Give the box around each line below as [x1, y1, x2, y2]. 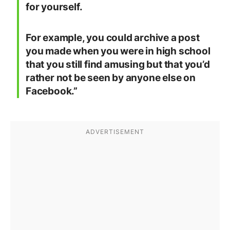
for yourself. [26, 1, 83, 13]
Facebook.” [26, 85, 78, 98]
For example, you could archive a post [26, 32, 200, 44]
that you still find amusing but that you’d [26, 59, 210, 71]
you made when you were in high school [26, 45, 210, 57]
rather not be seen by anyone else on [26, 72, 196, 84]
